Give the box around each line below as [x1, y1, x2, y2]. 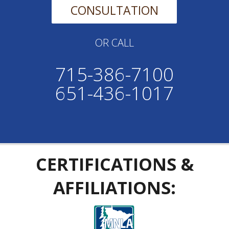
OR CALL [95, 36, 134, 50]
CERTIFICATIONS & [35, 152, 194, 176]
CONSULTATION [70, 2, 158, 19]
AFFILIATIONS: [53, 176, 176, 200]
